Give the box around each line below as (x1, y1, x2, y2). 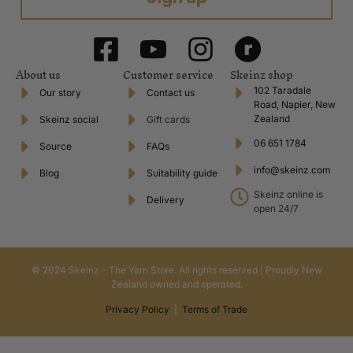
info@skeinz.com (254, 163, 331, 176)
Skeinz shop (230, 62, 293, 87)
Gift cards (147, 113, 190, 125)
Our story (39, 86, 81, 98)
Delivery (147, 193, 184, 206)
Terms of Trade (182, 303, 247, 316)
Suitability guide (147, 166, 217, 179)
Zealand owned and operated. (110, 277, 243, 290)
